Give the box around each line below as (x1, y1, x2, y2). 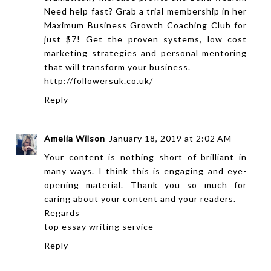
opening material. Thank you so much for (44, 180, 247, 191)
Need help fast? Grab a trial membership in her (44, 5, 247, 16)
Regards (44, 207, 80, 218)
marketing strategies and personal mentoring (44, 47, 247, 58)
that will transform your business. (44, 61, 191, 72)
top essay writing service (44, 221, 154, 232)
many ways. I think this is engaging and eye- (44, 166, 247, 177)
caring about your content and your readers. (44, 194, 236, 204)
